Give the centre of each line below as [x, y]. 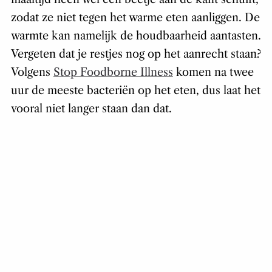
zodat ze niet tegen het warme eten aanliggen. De [135, 18]
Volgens [32, 73]
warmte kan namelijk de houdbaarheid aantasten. [136, 36]
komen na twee [213, 73]
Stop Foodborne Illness [113, 73]
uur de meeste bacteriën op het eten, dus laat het [135, 91]
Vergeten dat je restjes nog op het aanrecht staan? [136, 54]
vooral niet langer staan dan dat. [91, 109]
